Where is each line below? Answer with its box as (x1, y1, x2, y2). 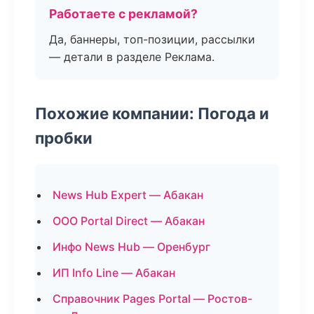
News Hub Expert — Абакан (53, 188, 203, 202)
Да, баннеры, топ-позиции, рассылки (49, 32, 255, 46)
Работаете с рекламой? (49, 6, 198, 21)
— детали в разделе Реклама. (49, 50, 214, 64)
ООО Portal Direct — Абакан (53, 214, 205, 228)
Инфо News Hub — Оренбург (53, 240, 210, 254)
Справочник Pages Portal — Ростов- (53, 292, 252, 306)
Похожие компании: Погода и (35, 104, 269, 123)
